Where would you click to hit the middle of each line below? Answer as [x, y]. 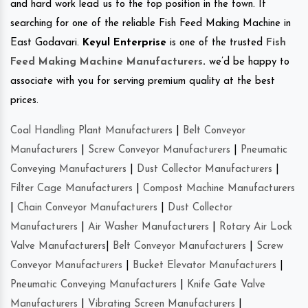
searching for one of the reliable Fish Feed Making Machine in [151, 23]
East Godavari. [46, 43]
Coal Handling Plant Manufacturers [91, 131]
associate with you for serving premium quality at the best [143, 81]
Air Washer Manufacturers [148, 227]
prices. [24, 100]
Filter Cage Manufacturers [71, 188]
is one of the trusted [216, 43]
